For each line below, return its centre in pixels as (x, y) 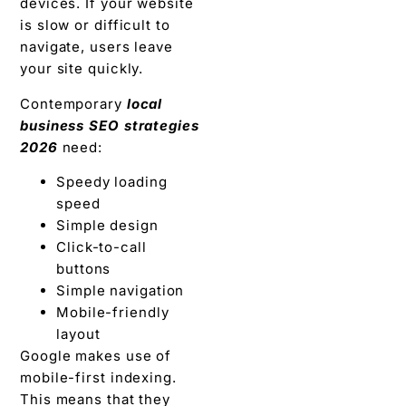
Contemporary (73, 103)
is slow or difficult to (95, 25)
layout (78, 334)
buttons (84, 269)
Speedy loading (112, 182)
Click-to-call (101, 247)
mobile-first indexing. (98, 378)
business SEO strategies (110, 125)
